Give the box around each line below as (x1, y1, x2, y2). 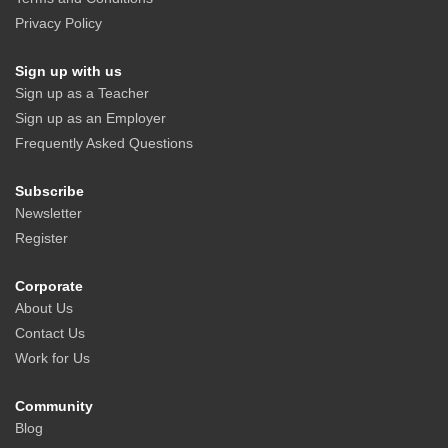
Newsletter (15, 205, 82, 222)
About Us (15, 300, 73, 317)
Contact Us (15, 325, 85, 342)
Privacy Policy (15, 15, 102, 32)
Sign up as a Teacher (15, 85, 149, 102)
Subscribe (15, 183, 84, 200)
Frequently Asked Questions (15, 135, 193, 152)
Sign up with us (15, 63, 122, 80)
